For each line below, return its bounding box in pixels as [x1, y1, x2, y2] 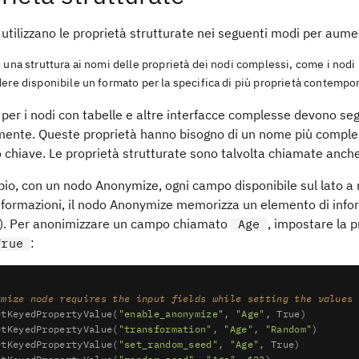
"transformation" [118, 322, 212, 335]
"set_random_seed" [118, 337, 219, 350]
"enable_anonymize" [118, 307, 224, 320]
